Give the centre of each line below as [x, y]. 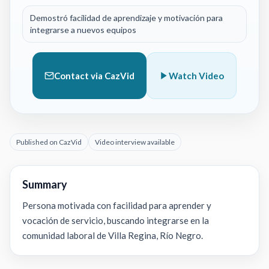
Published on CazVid [49, 142]
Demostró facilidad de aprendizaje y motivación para [126, 18]
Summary [45, 184]
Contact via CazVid [94, 76]
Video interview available [135, 142]
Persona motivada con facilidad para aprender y [117, 205]
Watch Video [196, 76]
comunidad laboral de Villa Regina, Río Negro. [113, 235]
